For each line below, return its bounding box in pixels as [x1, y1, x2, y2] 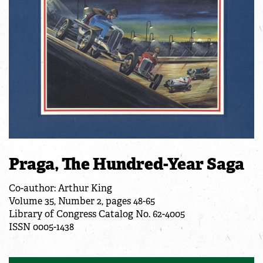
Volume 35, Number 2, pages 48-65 [9, 194, 155, 207]
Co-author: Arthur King [9, 181, 112, 194]
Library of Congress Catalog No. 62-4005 [9, 207, 185, 220]
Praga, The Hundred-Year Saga [9, 153, 244, 174]
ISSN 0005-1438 [9, 220, 74, 233]
